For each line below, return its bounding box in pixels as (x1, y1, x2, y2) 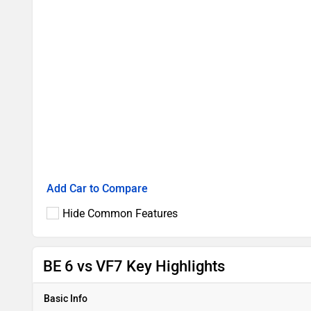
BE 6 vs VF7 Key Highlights (43, 257, 225, 276)
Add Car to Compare (47, 182, 148, 195)
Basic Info (44, 293, 87, 305)
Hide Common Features (62, 207, 178, 220)
